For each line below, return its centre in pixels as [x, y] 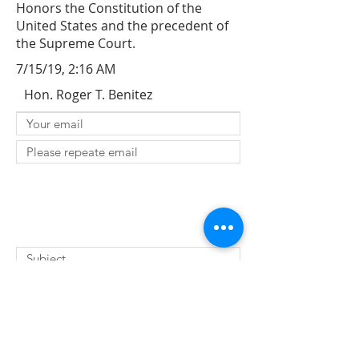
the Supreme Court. [76, 43]
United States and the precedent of [122, 26]
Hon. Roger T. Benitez [88, 95]
